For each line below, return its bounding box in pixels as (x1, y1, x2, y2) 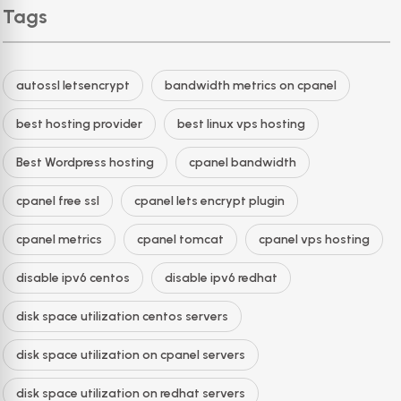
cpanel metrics (16, 232, 102, 247)
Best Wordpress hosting (16, 155, 154, 170)
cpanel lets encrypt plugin (134, 193, 285, 209)
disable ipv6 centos (16, 270, 130, 286)
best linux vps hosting (177, 116, 305, 132)
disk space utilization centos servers (16, 309, 228, 324)
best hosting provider (16, 116, 142, 132)
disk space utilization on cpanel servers (16, 347, 245, 363)
